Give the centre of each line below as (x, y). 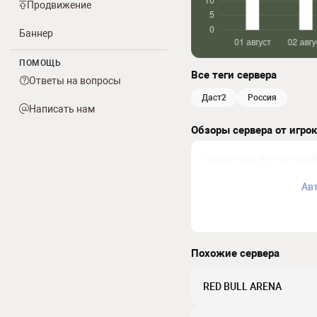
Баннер (36, 33)
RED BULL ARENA (242, 287)
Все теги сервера (234, 75)
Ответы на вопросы (75, 81)
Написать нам (62, 109)
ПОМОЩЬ (40, 63)
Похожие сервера (235, 253)
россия (265, 98)
